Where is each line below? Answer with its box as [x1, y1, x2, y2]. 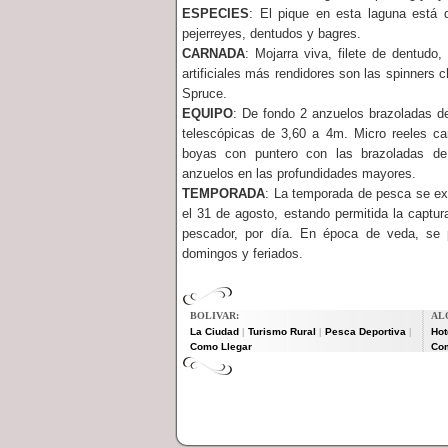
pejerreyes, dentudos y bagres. [182, 26, 361, 41]
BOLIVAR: [190, 310, 239, 321]
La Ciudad [190, 326, 239, 337]
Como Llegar [190, 341, 252, 352]
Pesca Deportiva [325, 326, 406, 337]
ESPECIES [182, 6, 249, 21]
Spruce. [182, 86, 227, 101]
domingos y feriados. [182, 246, 303, 261]
